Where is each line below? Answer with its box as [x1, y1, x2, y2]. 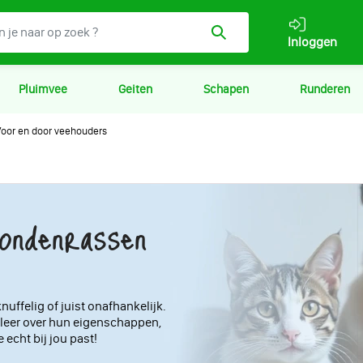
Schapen [203, 82, 249, 96]
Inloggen [288, 34, 337, 49]
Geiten [117, 82, 152, 96]
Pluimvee [18, 82, 67, 96]
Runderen [299, 82, 350, 96]
